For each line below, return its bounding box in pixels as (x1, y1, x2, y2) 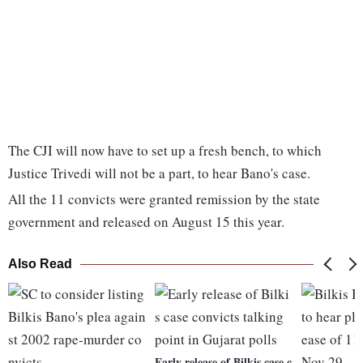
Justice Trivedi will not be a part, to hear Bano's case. (8, 164, 310, 183)
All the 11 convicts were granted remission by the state (8, 190, 320, 209)
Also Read (8, 257, 72, 271)
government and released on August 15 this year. (8, 212, 284, 232)
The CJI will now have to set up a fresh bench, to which (8, 141, 322, 160)
